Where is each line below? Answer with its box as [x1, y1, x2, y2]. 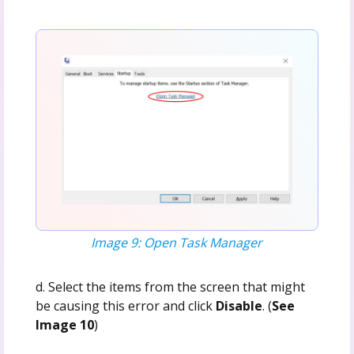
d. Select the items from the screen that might [35, 277, 305, 296]
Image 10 [35, 315, 94, 333]
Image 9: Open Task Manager [91, 233, 263, 251]
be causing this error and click [35, 296, 216, 314]
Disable [215, 296, 262, 314]
